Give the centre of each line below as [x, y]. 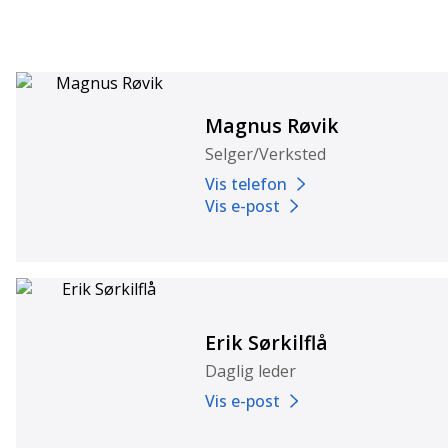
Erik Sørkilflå [267, 343]
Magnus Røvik [272, 126]
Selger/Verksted [266, 154]
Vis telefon [246, 184]
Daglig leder [251, 371]
